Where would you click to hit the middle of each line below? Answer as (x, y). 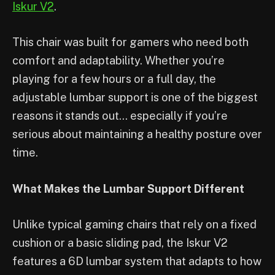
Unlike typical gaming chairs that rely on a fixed (134, 224)
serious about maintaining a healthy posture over (137, 134)
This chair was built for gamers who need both (130, 42)
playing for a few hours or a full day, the (114, 79)
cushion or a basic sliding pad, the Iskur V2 (120, 242)
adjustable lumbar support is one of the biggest (135, 98)
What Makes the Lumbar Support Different (128, 188)
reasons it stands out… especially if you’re (120, 116)
